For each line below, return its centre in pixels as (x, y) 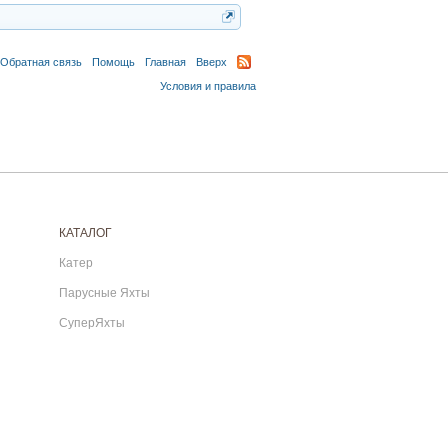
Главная (165, 62)
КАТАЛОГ (85, 233)
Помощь (113, 62)
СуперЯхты (91, 323)
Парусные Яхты (104, 293)
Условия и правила (208, 86)
